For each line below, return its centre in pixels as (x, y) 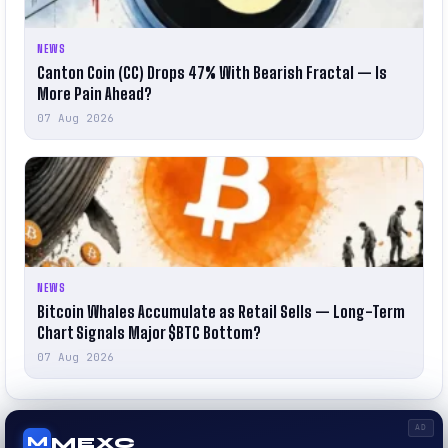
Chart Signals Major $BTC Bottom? (149, 332)
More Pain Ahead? (94, 93)
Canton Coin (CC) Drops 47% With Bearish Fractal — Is (212, 72)
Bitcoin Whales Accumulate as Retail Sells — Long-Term (221, 311)
